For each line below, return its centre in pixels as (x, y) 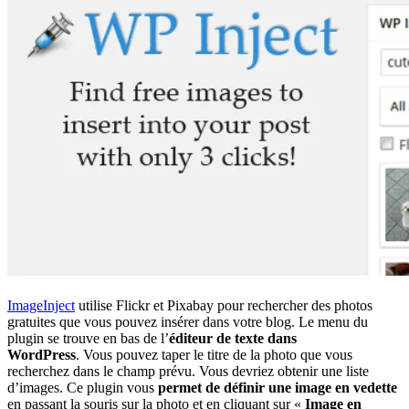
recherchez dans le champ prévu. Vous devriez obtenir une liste (188, 372)
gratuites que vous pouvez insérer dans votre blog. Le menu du (188, 322)
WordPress (42, 355)
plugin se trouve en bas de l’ (88, 339)
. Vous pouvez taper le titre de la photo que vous (214, 355)
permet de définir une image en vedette (278, 388)
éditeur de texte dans (233, 339)
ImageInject (41, 306)
